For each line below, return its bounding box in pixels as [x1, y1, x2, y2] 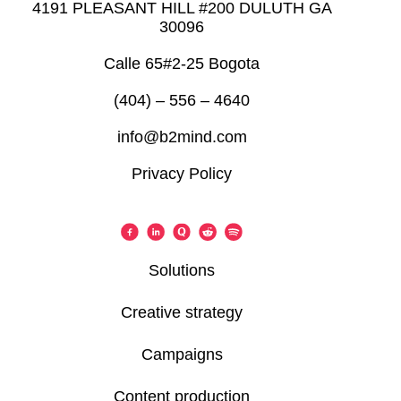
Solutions [149, 260, 216, 279]
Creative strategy [121, 303, 243, 321]
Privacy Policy [132, 164, 233, 183]
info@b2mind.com [116, 127, 247, 146]
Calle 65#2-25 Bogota [104, 54, 260, 73]
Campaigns [141, 345, 223, 363]
